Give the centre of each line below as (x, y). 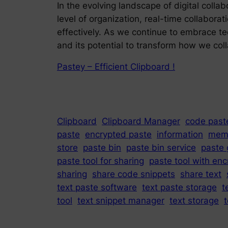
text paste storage (179, 188)
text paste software (97, 188)
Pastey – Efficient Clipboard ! (116, 67)
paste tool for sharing (101, 161)
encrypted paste (118, 135)
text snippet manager (121, 201)
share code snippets (134, 174)
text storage (194, 201)
